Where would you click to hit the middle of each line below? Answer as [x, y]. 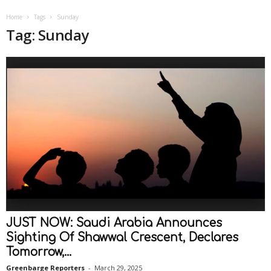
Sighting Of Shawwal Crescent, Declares [122, 238]
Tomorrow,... [39, 252]
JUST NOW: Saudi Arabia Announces [114, 223]
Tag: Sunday [47, 35]
